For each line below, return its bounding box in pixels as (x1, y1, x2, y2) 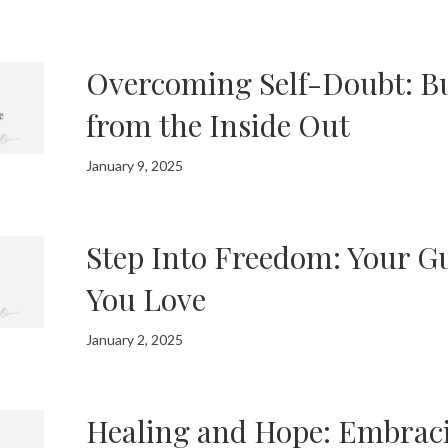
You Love (86, 278, 207, 319)
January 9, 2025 (86, 156, 184, 174)
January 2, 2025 (86, 330, 184, 348)
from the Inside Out (86, 104, 351, 145)
